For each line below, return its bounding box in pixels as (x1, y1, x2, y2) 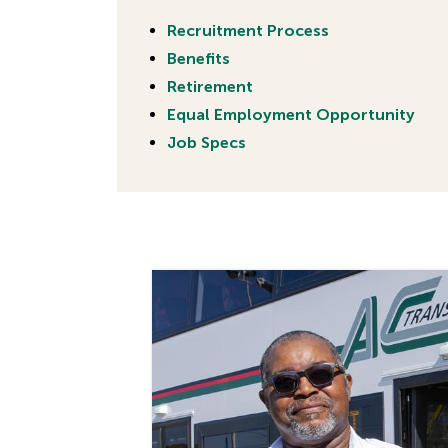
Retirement (167, 77, 253, 96)
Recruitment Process (167, 21, 329, 40)
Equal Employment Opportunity (167, 105, 415, 124)
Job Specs (167, 133, 246, 152)
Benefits (167, 49, 230, 68)
